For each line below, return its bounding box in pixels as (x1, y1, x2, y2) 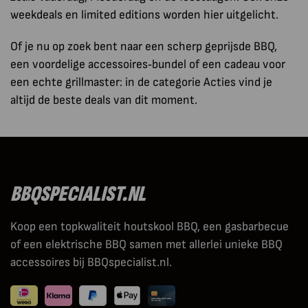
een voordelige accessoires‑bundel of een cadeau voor (10, 56, 285, 71)
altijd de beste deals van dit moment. (10, 92, 197, 107)
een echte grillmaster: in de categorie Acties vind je (10, 74, 272, 89)
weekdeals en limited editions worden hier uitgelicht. (10, 7, 278, 22)
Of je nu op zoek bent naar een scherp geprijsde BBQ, (10, 38, 277, 54)
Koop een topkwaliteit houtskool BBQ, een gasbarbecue (10, 219, 289, 234)
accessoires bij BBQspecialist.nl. (10, 254, 172, 269)
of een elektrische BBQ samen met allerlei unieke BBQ (10, 236, 283, 252)
